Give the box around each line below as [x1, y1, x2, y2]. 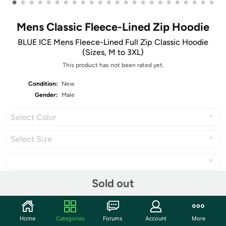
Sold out [92, 176, 134, 190]
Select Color [11, 112, 56, 122]
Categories [55, 214, 85, 222]
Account [145, 214, 166, 222]
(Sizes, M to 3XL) [82, 47, 144, 57]
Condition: [28, 80, 59, 87]
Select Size [11, 134, 52, 144]
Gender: [35, 91, 59, 98]
